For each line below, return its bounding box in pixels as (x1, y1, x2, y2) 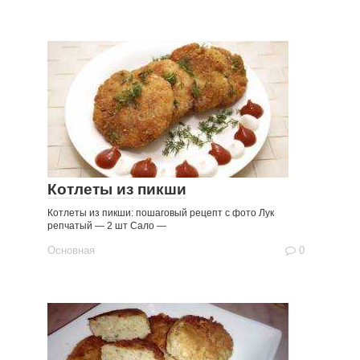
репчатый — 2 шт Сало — (47, 220, 166, 231)
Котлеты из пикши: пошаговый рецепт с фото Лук (47, 207, 274, 219)
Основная (47, 244, 95, 256)
